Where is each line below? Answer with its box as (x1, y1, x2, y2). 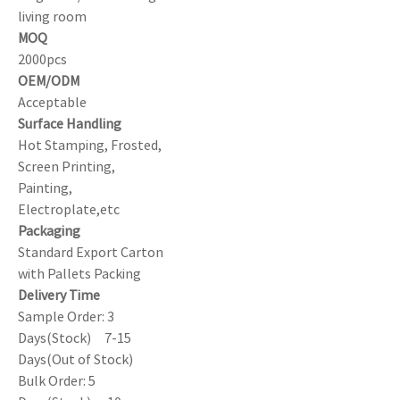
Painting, (18, 179, 72, 196)
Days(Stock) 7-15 (18, 329, 131, 346)
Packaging (18, 221, 80, 239)
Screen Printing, (18, 157, 115, 175)
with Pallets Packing (18, 264, 141, 282)
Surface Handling (18, 114, 121, 132)
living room (18, 7, 87, 25)
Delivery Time (18, 286, 100, 304)
